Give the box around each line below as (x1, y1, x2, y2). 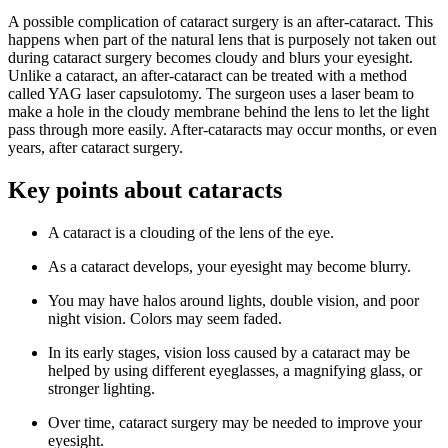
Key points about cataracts (8, 177, 282, 204)
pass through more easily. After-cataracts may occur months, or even (8, 121, 437, 139)
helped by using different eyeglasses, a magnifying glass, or (48, 362, 422, 380)
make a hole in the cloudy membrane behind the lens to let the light (8, 103, 429, 121)
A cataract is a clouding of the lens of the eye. (48, 224, 334, 242)
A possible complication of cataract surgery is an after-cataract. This (8, 13, 433, 31)
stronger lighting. (48, 380, 155, 398)
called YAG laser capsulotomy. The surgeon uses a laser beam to (8, 85, 414, 103)
